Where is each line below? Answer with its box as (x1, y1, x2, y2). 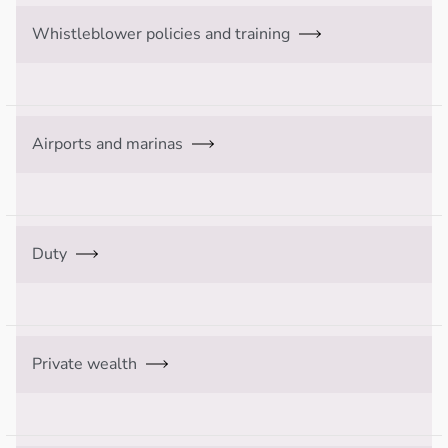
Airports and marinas (32, 132, 183, 155)
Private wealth (32, 352, 137, 375)
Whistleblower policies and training (32, 22, 290, 45)
